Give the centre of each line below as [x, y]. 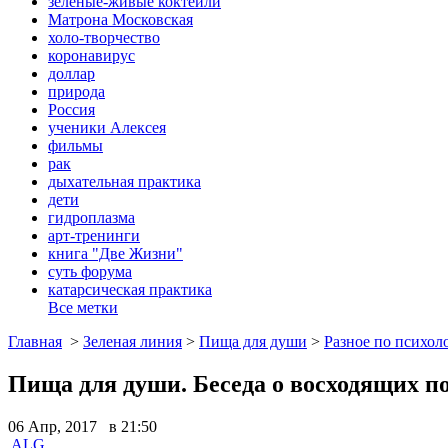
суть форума [90, 271]
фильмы [75, 145]
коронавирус [91, 55]
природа [76, 91]
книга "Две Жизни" [115, 253]
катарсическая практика [130, 289]
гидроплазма [91, 217]
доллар [71, 73]
